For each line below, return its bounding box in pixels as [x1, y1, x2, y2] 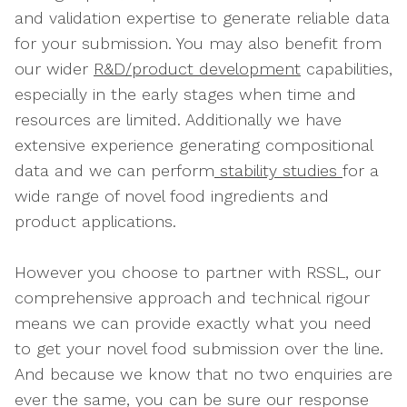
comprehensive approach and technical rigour [15, 288, 370, 307]
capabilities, [301, 59, 392, 78]
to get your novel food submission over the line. [15, 339, 383, 358]
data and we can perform [15, 161, 214, 180]
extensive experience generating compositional [15, 135, 372, 154]
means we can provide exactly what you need [15, 313, 372, 333]
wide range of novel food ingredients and [15, 186, 329, 205]
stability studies [214, 161, 342, 180]
